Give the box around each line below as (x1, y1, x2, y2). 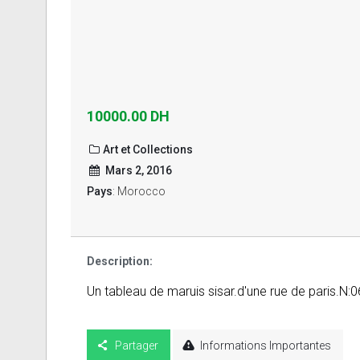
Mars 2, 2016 (102, 163, 172, 177)
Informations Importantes (200, 338, 332, 352)
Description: (87, 254, 153, 268)
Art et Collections (102, 142, 193, 156)
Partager (114, 338, 158, 352)
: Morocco (112, 184, 166, 198)
